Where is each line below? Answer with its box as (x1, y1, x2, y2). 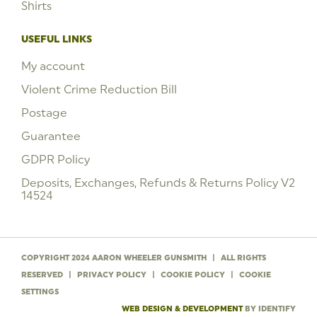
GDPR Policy (21, 152, 90, 166)
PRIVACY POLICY (77, 270, 146, 279)
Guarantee (21, 129, 81, 142)
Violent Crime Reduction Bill (21, 82, 177, 96)
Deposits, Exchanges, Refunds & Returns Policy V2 (21, 175, 295, 189)
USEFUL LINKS (21, 33, 92, 45)
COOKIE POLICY (161, 270, 225, 279)
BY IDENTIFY (243, 304, 296, 313)
